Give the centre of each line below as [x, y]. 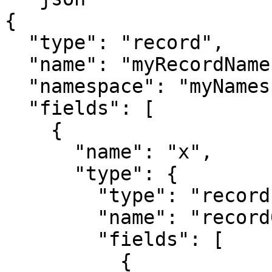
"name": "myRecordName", [16, 64]
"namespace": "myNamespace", [16, 86]
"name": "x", [39, 152]
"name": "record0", [51, 217]
